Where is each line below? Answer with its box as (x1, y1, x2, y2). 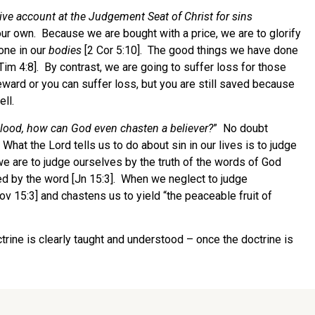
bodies (49, 44, 82, 58)
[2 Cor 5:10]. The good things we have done (82, 44, 298, 58)
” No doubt (213, 121, 268, 135)
